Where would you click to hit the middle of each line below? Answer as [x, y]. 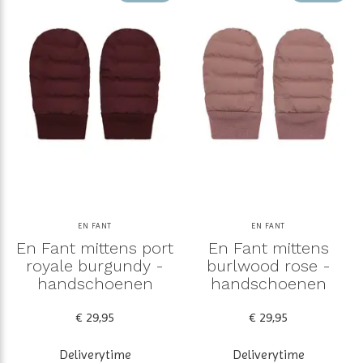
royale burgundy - [95, 265]
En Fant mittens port [95, 248]
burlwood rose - [268, 265]
